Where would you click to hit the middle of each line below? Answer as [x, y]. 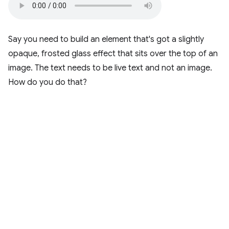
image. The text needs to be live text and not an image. [110, 68]
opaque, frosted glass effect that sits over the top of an [113, 54]
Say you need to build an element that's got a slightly [106, 39]
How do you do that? [48, 82]
